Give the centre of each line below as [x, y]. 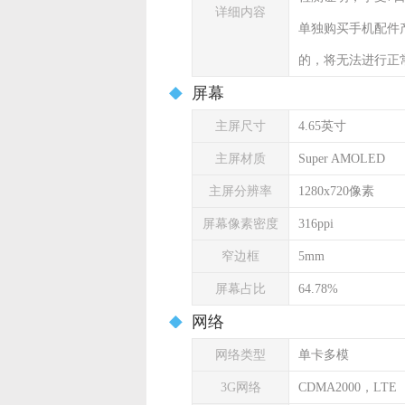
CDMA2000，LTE [348, 387]
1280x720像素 [336, 191]
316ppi [316, 224]
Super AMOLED [342, 159]
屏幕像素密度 [240, 224]
